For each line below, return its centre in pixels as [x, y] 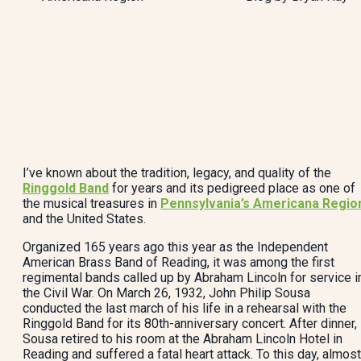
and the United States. [84, 219]
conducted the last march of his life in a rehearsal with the [185, 308]
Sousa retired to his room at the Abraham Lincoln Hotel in [183, 339]
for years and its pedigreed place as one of [232, 188]
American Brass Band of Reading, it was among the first [178, 262]
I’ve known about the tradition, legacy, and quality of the [177, 173]
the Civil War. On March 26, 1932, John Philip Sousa [166, 293]
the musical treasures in [91, 203]
